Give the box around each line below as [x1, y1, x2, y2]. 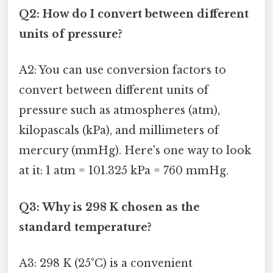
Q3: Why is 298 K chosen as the [19, 200, 200, 214]
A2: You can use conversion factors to [19, 63, 226, 77]
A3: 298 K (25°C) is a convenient [19, 256, 193, 270]
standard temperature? [19, 220, 152, 234]
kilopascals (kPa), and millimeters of [19, 124, 219, 138]
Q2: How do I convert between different [19, 7, 249, 21]
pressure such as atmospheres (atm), [19, 104, 220, 118]
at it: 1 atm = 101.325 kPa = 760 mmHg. [19, 164, 229, 178]
